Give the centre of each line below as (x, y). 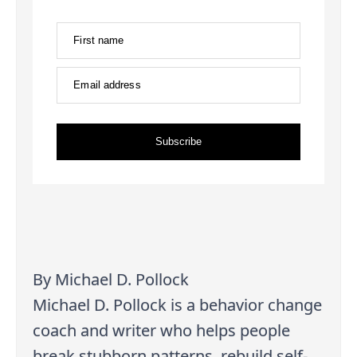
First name (99, 41)
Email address (107, 85)
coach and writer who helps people (162, 330)
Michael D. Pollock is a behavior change (178, 304)
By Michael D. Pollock (111, 279)
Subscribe (178, 142)
